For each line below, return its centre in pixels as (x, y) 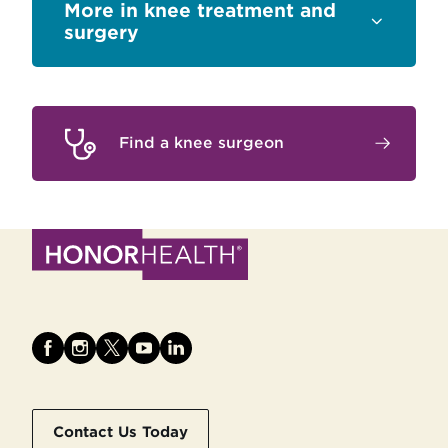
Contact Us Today (121, 432)
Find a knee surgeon (202, 143)
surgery (101, 31)
